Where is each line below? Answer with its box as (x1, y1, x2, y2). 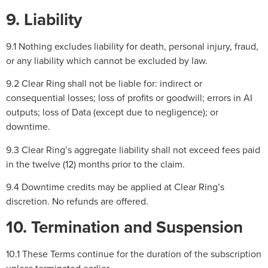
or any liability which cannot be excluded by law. (6, 54, 208, 68)
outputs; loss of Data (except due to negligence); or (6, 105, 218, 119)
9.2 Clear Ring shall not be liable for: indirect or (6, 77, 202, 90)
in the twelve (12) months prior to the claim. (6, 157, 185, 170)
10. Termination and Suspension (6, 214, 243, 239)
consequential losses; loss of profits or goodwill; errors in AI (6, 91, 252, 105)
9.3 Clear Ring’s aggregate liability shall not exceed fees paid (6, 142, 260, 156)
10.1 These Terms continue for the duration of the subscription (6, 246, 261, 260)
